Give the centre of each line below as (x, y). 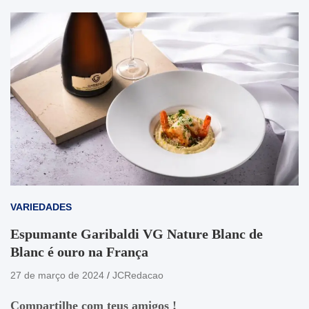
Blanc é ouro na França (79, 251)
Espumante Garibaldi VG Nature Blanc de (137, 233)
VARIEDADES (41, 207)
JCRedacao (138, 275)
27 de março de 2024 (57, 275)
